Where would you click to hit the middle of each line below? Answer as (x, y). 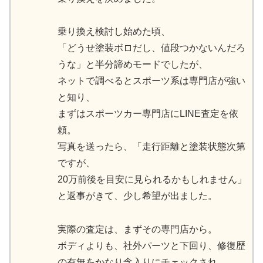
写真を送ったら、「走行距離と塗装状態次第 (151, 147)
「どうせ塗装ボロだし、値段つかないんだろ (151, 48)
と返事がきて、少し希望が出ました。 (137, 196)
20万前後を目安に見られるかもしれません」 (152, 180)
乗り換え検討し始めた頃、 (114, 32)
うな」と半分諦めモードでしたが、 (133, 65)
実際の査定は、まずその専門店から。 (137, 230)
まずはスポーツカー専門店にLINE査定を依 (148, 114)
